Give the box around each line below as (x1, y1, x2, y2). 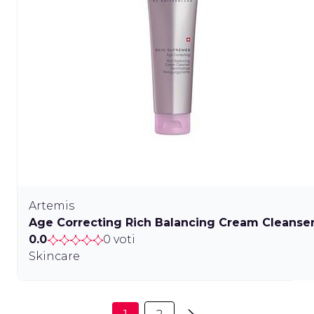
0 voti (103, 233, 135, 247)
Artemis (29, 199, 74, 213)
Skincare (29, 250, 80, 264)
